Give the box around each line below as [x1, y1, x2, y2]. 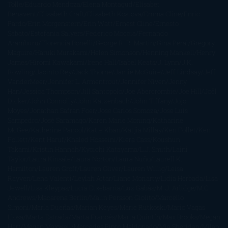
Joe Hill [179, 87, 202, 95]
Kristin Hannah [33, 145, 79, 153]
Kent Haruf [31, 135, 64, 144]
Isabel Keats [119, 58, 155, 66]
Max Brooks [163, 212, 197, 221]
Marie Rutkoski [120, 203, 165, 211]
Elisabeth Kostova [87, 9, 141, 18]
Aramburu [8, 38, 39, 47]
